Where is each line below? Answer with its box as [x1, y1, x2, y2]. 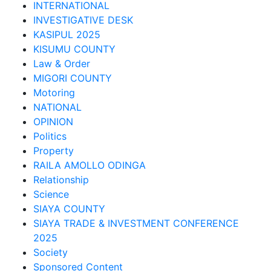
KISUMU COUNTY [33, 43, 116, 55]
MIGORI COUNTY [33, 72, 112, 84]
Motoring [33, 87, 75, 99]
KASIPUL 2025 [33, 28, 100, 41]
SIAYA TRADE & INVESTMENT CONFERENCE [33, 217, 239, 229]
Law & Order [33, 57, 90, 70]
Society [33, 246, 68, 258]
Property [33, 145, 74, 157]
